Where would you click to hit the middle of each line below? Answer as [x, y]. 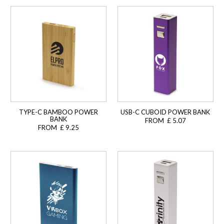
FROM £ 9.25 [58, 128]
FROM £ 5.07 [165, 121]
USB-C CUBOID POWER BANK [165, 112]
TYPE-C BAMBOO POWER [58, 112]
